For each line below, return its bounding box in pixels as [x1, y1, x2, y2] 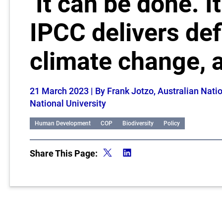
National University [30, 98, 106, 109]
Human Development [35, 120, 91, 127]
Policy [164, 120, 180, 127]
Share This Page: [30, 148, 98, 159]
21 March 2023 [30, 86, 91, 96]
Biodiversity [122, 120, 154, 127]
